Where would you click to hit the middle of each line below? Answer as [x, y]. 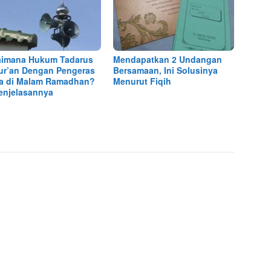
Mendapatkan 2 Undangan [168, 60]
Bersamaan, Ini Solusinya [166, 70]
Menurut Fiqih [142, 81]
